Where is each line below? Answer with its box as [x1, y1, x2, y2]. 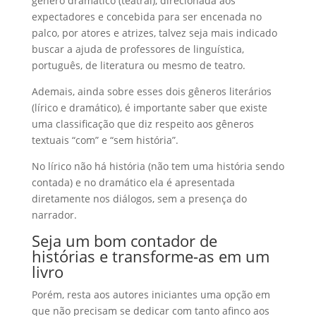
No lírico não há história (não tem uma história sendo [31, 159, 284, 173]
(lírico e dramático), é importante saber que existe [31, 101, 267, 114]
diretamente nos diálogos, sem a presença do [31, 192, 247, 205]
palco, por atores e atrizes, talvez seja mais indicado [31, 26, 277, 39]
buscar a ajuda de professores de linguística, [31, 42, 244, 56]
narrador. [31, 208, 77, 221]
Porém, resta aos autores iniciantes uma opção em [31, 288, 270, 301]
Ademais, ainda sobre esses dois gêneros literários [31, 85, 272, 98]
